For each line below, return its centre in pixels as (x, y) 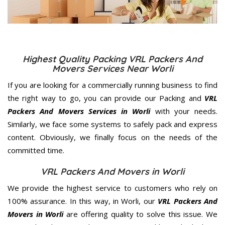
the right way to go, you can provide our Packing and (106, 98)
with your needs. (184, 111)
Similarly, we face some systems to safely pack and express (113, 124)
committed (26, 150)
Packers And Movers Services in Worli (79, 111)
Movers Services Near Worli (113, 68)
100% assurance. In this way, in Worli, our (83, 201)
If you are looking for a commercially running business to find (113, 85)
